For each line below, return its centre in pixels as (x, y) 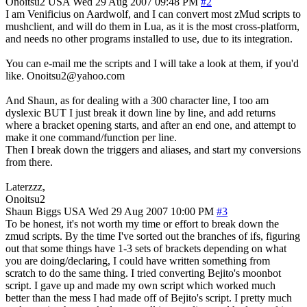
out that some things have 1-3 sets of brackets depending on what (146, 248)
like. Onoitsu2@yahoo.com (65, 75)
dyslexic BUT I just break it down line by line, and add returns (140, 112)
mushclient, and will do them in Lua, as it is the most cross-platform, (152, 26)
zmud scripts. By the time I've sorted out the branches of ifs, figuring (153, 236)
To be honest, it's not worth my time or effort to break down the (142, 223)
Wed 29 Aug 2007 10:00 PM (151, 211)
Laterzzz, (25, 186)
